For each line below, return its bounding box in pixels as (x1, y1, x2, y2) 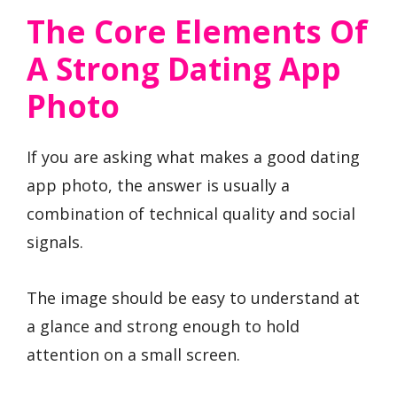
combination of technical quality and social (27, 202, 355, 224)
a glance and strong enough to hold (27, 315, 300, 337)
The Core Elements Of (27, 10, 368, 52)
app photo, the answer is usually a (27, 174, 290, 196)
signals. (27, 230, 83, 253)
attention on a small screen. (27, 343, 240, 365)
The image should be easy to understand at (27, 286, 360, 308)
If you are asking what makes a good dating (27, 145, 360, 167)
